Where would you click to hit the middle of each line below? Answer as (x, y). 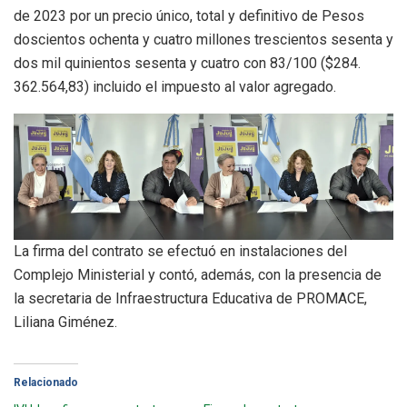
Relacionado (46, 383)
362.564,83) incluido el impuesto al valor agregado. (175, 86)
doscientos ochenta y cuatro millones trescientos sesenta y (203, 39)
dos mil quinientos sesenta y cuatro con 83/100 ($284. (187, 63)
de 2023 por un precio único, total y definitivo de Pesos (189, 15)
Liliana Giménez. (65, 323)
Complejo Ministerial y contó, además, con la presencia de (198, 275)
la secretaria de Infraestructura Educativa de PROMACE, (190, 299)
